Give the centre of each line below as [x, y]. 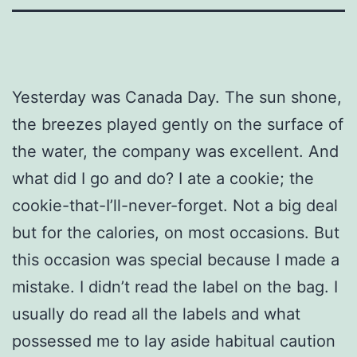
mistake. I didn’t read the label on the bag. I [175, 286]
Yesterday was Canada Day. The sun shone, [177, 97]
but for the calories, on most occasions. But [176, 232]
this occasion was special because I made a [176, 259]
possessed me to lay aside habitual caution [174, 341]
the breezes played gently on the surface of [178, 124]
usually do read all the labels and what [156, 314]
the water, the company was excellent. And [175, 151]
